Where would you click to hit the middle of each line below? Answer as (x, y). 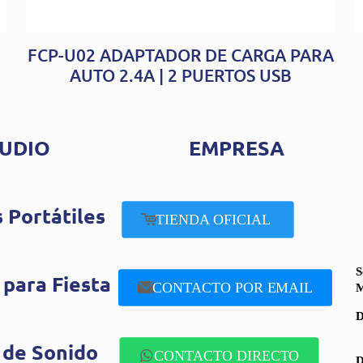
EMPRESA (236, 148)
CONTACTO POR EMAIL (233, 288)
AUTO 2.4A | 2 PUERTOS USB (181, 75)
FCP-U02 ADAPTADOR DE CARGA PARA (181, 55)
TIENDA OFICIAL (215, 220)
